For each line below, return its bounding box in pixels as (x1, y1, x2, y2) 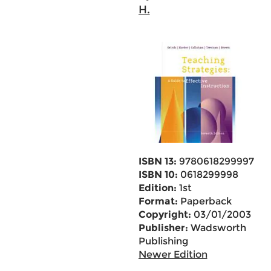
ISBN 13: (138, 155, 177, 167)
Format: (138, 195, 178, 207)
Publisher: (138, 222, 188, 233)
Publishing (138, 235, 188, 247)
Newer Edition (138, 249, 207, 260)
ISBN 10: (138, 169, 178, 180)
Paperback (177, 195, 232, 207)
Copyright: (138, 209, 191, 220)
